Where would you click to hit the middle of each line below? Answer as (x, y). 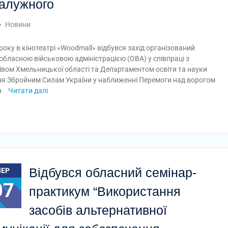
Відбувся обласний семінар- (113, 173)
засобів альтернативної (98, 210)
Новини (18, 24)
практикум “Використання (105, 191)
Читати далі (28, 91)
